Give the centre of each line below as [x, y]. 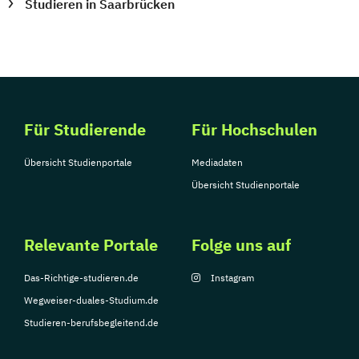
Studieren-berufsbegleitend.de [91, 322]
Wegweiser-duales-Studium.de [91, 300]
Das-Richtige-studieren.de [81, 277]
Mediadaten [217, 162]
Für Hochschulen [254, 129]
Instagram [232, 277]
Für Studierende [85, 129]
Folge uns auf [241, 244]
